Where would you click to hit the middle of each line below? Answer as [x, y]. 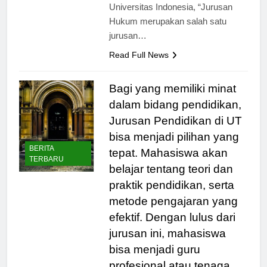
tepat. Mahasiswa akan [168, 163]
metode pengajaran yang [173, 212]
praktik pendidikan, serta [171, 195]
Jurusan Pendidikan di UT [175, 131]
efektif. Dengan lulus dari [172, 228]
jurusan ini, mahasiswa [167, 244]
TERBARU [46, 170]
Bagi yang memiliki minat [172, 99]
